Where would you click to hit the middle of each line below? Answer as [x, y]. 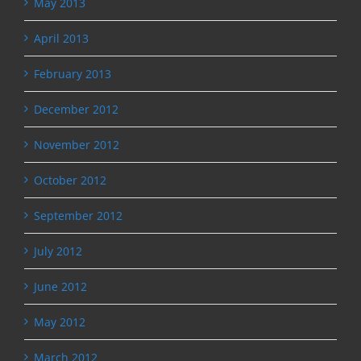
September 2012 [78, 215]
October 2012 [70, 180]
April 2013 [61, 38]
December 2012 [76, 109]
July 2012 [58, 251]
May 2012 [60, 322]
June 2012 [60, 286]
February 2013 [73, 73]
